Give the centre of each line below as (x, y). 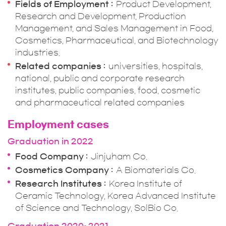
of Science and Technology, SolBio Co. (97, 208)
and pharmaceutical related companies (100, 102)
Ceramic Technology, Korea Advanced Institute (116, 196)
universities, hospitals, (156, 66)
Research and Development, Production (101, 16)
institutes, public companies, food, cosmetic (108, 90)
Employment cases (58, 124)
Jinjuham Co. (119, 156)
